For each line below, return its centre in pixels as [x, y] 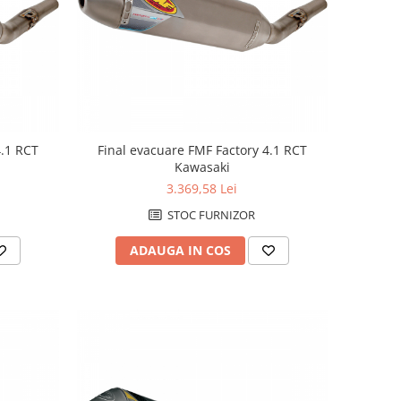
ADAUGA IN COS [180, 251]
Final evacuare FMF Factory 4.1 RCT [202, 150]
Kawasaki [202, 167]
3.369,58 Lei [202, 189]
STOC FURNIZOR [210, 215]
